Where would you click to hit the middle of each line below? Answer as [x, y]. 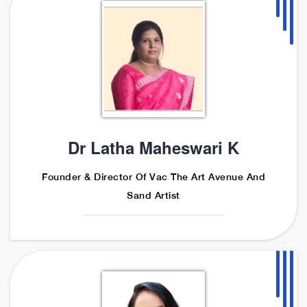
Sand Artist [153, 195]
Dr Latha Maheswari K [153, 147]
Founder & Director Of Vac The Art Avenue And [153, 176]
